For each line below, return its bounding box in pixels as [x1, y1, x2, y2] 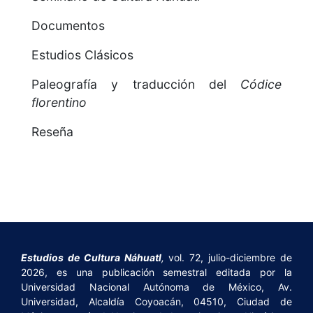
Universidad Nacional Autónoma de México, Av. [21, 281, 292, 293]
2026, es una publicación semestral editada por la [21, 266, 292, 279]
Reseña [31, 124, 73, 140]
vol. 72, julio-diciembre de [163, 252, 293, 264]
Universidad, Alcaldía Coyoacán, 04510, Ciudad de [21, 296, 292, 308]
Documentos [31, 18, 105, 34]
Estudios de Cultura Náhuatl [21, 252, 161, 264]
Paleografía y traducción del [31, 77, 240, 92]
